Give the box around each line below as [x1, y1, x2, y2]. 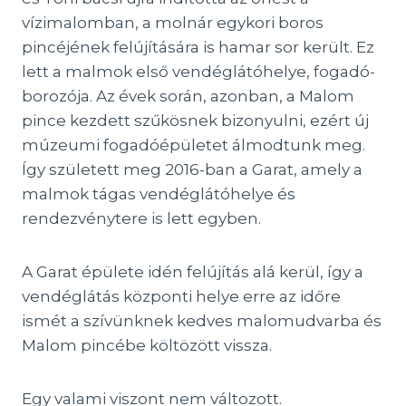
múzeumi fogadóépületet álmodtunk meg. [22, 136, 365, 154]
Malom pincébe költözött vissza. [22, 336, 272, 354]
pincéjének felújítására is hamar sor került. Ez [22, 38, 374, 56]
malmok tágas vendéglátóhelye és [22, 185, 295, 203]
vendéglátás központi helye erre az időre [22, 287, 341, 305]
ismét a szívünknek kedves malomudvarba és [22, 312, 382, 330]
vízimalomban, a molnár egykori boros [22, 14, 324, 32]
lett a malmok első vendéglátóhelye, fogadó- [22, 63, 375, 81]
